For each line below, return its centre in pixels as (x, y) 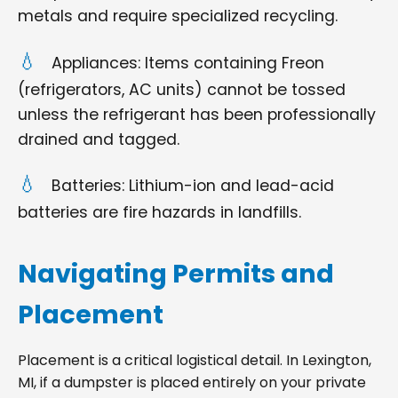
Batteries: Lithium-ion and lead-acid (193, 185)
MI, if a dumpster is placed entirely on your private (192, 382)
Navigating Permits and (176, 273)
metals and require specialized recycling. (178, 16)
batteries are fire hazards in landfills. (159, 212)
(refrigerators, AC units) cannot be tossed (182, 89)
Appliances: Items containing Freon (188, 63)
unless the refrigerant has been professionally (197, 114)
